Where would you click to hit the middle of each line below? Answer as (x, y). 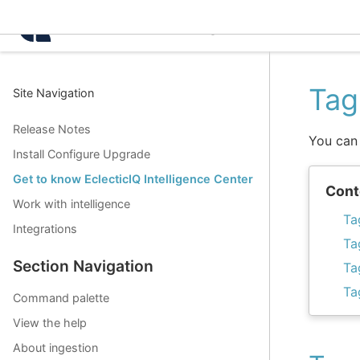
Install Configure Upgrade (82, 154)
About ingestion (55, 348)
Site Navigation (53, 93)
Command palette (61, 298)
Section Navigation (83, 266)
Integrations (45, 229)
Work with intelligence (72, 204)
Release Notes (52, 129)
